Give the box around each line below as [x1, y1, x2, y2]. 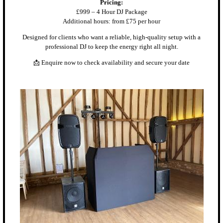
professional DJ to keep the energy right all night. [45, 43, 178, 50]
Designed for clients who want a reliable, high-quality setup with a [22, 33, 201, 41]
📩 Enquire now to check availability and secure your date [33, 59, 190, 66]
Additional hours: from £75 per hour [63, 18, 160, 25]
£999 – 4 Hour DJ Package [76, 8, 147, 16]
